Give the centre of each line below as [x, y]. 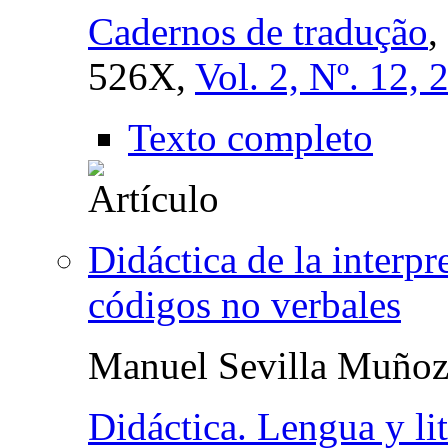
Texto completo [250, 137]
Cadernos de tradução [258, 31]
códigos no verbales [244, 304]
